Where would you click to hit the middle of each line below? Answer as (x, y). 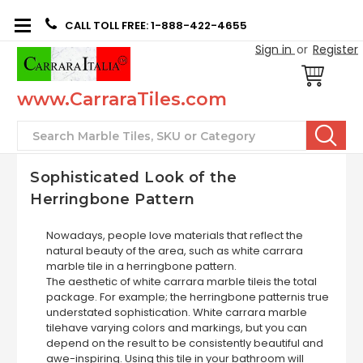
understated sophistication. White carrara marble (177, 312)
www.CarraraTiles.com (122, 99)
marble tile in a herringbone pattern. (141, 266)
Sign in (273, 49)
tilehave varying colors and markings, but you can (177, 328)
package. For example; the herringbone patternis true (188, 297)
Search (49, 134)
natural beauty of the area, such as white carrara (175, 251)
